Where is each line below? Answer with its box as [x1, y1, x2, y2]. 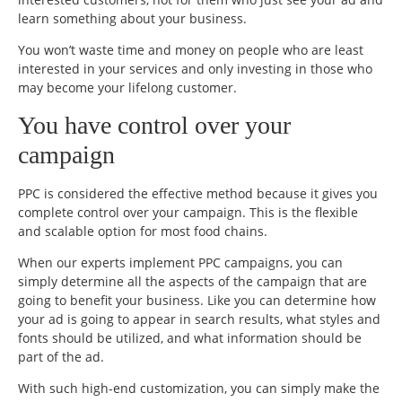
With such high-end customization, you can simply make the [18, 380, 380, 398]
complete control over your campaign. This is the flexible [18, 203, 358, 221]
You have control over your [18, 110, 291, 139]
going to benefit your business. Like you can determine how [18, 292, 376, 310]
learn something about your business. [18, 9, 247, 27]
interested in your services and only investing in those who [18, 60, 372, 78]
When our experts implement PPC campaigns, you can [18, 254, 343, 272]
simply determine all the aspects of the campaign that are [18, 273, 367, 291]
